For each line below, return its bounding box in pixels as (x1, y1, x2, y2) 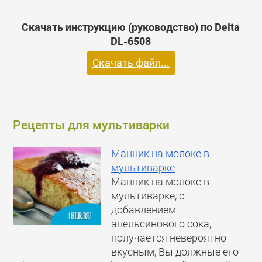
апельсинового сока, (111, 216, 212, 230)
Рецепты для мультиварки (13, 116, 170, 133)
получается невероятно (111, 230, 227, 244)
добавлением (111, 202, 177, 216)
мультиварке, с (111, 188, 185, 202)
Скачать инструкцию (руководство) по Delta (22, 20, 240, 34)
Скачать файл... (92, 56, 170, 70)
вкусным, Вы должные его (111, 244, 239, 258)
